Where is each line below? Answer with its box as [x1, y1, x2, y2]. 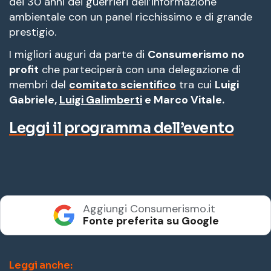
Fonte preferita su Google [82, 213, 219, 228]
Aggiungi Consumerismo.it [82, 201, 215, 216]
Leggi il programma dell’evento [9, 119, 233, 137]
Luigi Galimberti [59, 92, 142, 107]
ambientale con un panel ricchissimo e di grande [9, 9, 252, 24]
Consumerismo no [148, 47, 244, 62]
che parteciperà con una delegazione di [39, 62, 241, 77]
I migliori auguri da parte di [9, 47, 148, 62]
